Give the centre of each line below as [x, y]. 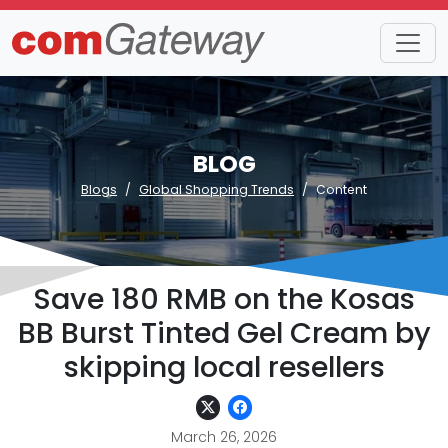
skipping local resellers [224, 367]
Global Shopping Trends [216, 189]
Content [341, 189]
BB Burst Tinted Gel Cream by [224, 333]
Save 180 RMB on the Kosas [224, 299]
